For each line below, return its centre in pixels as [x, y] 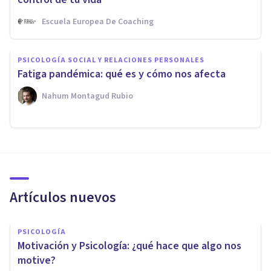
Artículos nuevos [63, 197]
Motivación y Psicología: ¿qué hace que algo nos [129, 246]
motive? [37, 260]
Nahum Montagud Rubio [87, 96]
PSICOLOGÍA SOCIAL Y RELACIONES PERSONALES [111, 60]
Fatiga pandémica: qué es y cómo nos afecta [122, 74]
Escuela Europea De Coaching [98, 21]
